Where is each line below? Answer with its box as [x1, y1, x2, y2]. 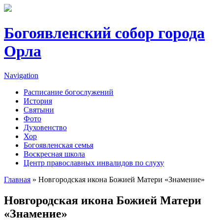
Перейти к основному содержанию [4, 4, 122, 12]
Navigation [4, 71, 38, 80]
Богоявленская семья [24, 140, 93, 149]
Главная [4, 175, 30, 184]
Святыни [24, 105, 54, 114]
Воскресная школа [24, 149, 85, 158]
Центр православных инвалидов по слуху [24, 158, 164, 167]
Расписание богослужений [24, 87, 113, 96]
